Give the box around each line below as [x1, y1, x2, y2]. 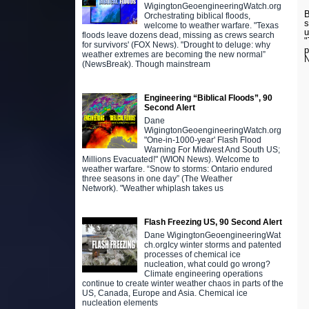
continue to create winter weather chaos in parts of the [81, 279, 283, 289]
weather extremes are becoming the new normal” [81, 50, 266, 60]
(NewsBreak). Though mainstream [81, 59, 210, 70]
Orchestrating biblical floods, [143, 11, 250, 21]
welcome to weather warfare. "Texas [143, 21, 279, 31]
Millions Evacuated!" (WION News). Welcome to [81, 154, 259, 165]
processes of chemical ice [143, 250, 241, 260]
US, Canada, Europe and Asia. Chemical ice [81, 288, 248, 299]
